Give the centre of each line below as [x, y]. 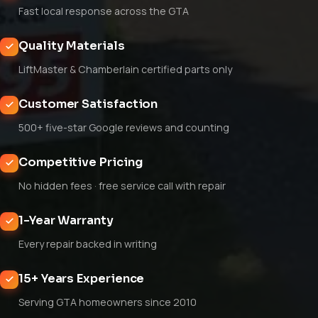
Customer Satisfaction [88, 104]
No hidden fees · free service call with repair [122, 185]
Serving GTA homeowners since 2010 [108, 302]
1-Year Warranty [66, 220]
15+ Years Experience [82, 278]
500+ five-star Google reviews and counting [124, 127]
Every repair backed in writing [88, 243]
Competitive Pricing [81, 162]
